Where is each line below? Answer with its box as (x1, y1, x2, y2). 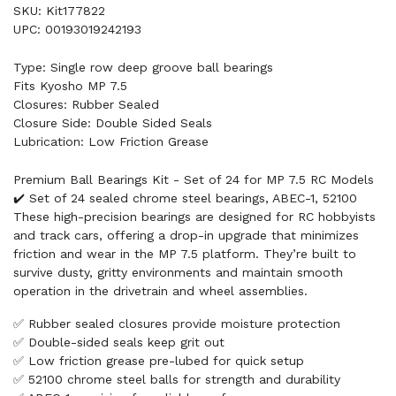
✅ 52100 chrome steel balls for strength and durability (13, 372, 340, 386)
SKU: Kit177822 (13, 4, 105, 18)
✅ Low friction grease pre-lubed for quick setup (13, 354, 304, 368)
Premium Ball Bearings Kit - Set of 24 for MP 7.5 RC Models (13, 172, 374, 187)
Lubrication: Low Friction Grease (13, 134, 209, 148)
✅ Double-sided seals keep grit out (13, 335, 225, 349)
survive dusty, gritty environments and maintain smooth (13, 265, 343, 279)
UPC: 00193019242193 (13, 22, 141, 36)
